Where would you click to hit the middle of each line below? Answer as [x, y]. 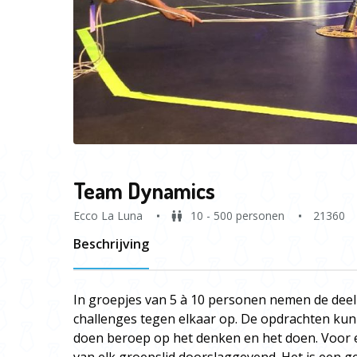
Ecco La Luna [108, 216]
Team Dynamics [144, 190]
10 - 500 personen [237, 216]
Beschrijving [111, 244]
